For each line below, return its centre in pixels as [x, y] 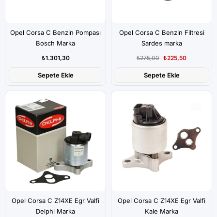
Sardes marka [162, 43]
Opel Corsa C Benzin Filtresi [162, 32]
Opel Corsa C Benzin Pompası [55, 32]
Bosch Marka [55, 43]
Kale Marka [162, 211]
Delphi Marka [55, 211]
